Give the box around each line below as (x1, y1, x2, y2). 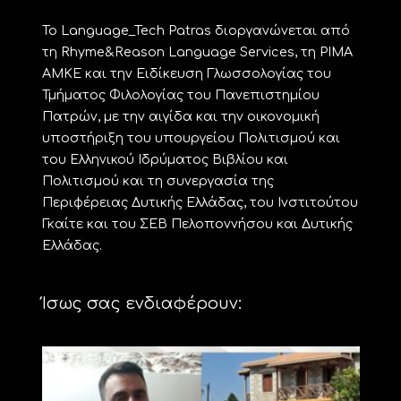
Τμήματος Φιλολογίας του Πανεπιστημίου (41, 87, 320, 102)
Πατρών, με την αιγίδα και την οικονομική (41, 108, 320, 124)
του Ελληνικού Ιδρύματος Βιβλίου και (41, 151, 288, 166)
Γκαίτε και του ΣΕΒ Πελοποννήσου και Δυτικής (41, 216, 353, 231)
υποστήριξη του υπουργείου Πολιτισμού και (41, 130, 340, 145)
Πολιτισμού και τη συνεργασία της (41, 173, 274, 188)
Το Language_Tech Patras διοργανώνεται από (41, 22, 350, 38)
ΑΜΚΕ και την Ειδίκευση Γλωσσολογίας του (41, 65, 331, 81)
